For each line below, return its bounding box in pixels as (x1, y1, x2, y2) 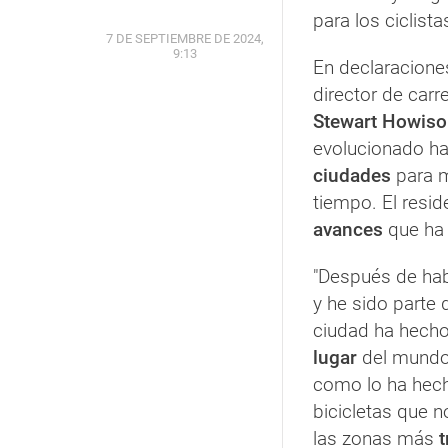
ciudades (313, 163, 391, 187)
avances (313, 217, 383, 241)
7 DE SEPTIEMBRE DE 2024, (105, 30, 264, 46)
